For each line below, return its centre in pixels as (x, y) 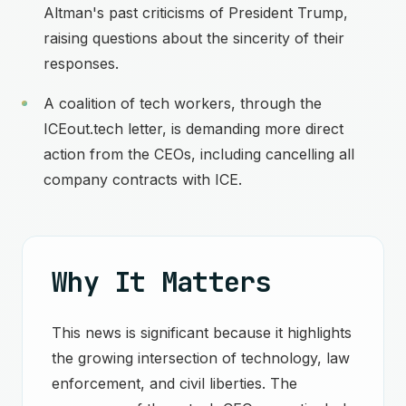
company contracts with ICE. (143, 179)
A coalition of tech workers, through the (183, 103)
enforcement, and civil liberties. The (174, 383)
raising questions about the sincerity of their (194, 38)
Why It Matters (161, 282)
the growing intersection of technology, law (201, 358)
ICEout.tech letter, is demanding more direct (193, 129)
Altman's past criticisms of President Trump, (196, 13)
